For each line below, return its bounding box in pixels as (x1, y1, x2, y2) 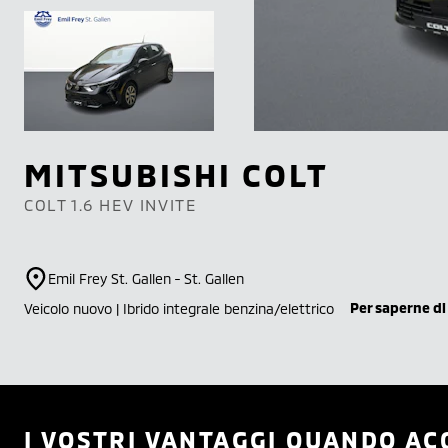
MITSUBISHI (24, 155, 242, 193)
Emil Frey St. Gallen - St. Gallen (48, 270, 244, 287)
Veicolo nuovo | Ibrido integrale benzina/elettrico (24, 300, 334, 317)
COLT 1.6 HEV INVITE (24, 195, 197, 214)
